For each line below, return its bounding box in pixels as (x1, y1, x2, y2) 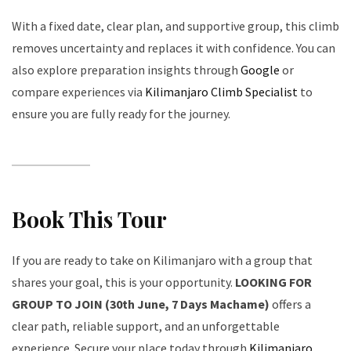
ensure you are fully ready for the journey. (12, 106, 230, 122)
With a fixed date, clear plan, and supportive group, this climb (12, 18, 339, 34)
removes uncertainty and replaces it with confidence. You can (12, 40, 335, 56)
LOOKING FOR (235, 274, 312, 291)
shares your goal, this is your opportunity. (12, 274, 235, 291)
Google (241, 62, 280, 78)
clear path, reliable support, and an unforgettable (12, 318, 280, 335)
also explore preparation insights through (12, 62, 241, 78)
